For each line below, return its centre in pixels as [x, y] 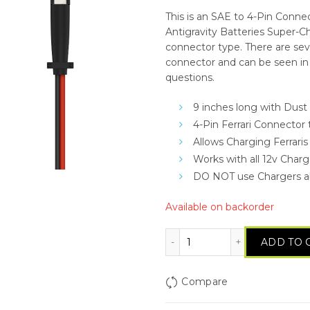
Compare [205, 282]
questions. [190, 77]
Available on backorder [220, 207]
